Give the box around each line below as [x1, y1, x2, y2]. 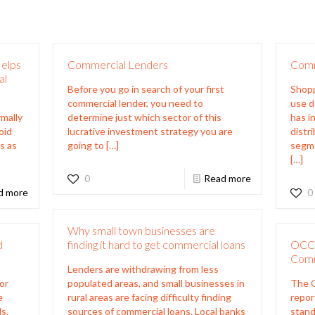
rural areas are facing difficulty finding [67, 290, 231, 303]
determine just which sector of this [67, 110, 221, 123]
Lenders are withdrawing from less [67, 262, 219, 275]
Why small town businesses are [67, 223, 215, 237]
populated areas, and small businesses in [67, 276, 245, 289]
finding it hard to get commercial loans [67, 237, 245, 251]
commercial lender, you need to [67, 96, 203, 109]
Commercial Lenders [67, 57, 168, 71]
